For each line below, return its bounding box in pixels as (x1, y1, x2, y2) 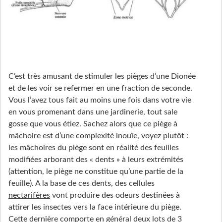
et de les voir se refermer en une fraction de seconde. (8, 84, 192, 92)
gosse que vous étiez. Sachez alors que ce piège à (8, 119, 177, 128)
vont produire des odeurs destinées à (50, 191, 180, 199)
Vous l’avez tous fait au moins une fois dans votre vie (8, 96, 191, 104)
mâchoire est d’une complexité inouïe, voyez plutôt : (8, 131, 188, 140)
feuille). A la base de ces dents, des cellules (8, 179, 155, 187)
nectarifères (8, 191, 50, 199)
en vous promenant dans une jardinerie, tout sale (8, 108, 177, 116)
